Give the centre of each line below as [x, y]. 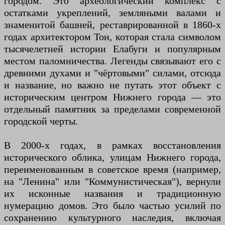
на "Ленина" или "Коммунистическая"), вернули [113, 181]
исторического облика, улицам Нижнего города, [113, 157]
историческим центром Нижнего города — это [113, 97]
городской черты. [41, 121]
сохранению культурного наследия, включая [113, 217]
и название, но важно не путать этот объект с [113, 85]
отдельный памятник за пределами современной [113, 109]
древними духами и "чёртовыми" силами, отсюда [113, 73]
